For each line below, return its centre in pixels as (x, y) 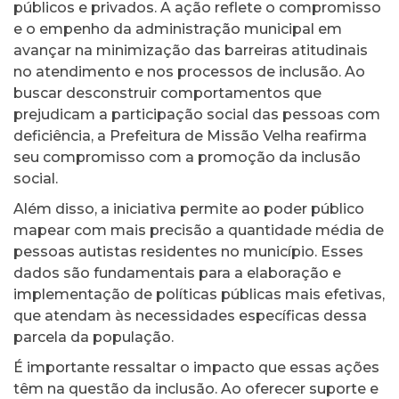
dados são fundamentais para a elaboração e (177, 273)
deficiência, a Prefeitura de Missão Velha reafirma (190, 136)
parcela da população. (94, 338)
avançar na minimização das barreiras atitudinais (191, 51)
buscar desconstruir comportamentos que (167, 94)
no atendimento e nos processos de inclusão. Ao (189, 72)
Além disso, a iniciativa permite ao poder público (189, 209)
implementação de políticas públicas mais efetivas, (199, 295)
